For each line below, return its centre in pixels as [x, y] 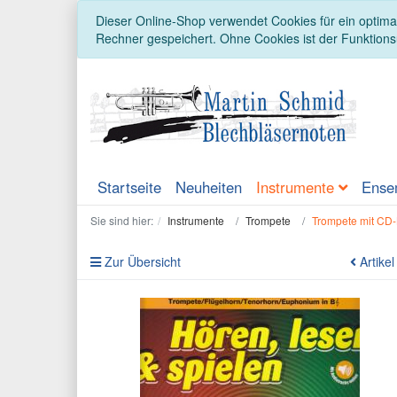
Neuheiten [209, 187]
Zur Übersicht [141, 262]
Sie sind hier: [122, 221]
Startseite [129, 187]
